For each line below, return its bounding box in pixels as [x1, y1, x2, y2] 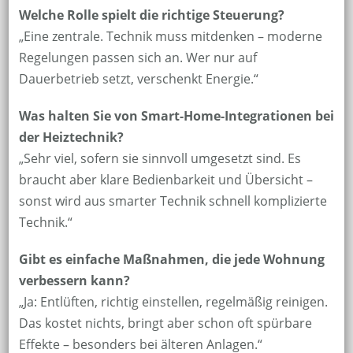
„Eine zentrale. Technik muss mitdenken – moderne [18, 28, 322, 46]
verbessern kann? [18, 272, 130, 290]
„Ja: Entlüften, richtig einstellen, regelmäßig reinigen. [18, 293, 328, 311]
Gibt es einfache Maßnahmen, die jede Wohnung [18, 251, 325, 269]
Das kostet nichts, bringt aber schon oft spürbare [18, 314, 312, 333]
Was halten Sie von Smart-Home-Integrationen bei [18, 107, 334, 125]
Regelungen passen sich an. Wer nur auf [18, 49, 257, 67]
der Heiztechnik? [18, 128, 124, 147]
